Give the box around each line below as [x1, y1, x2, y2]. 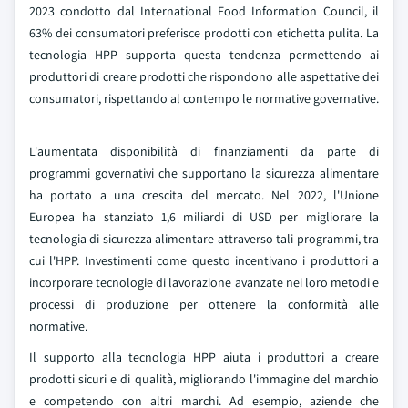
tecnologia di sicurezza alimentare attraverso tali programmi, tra [29, 230, 379, 247]
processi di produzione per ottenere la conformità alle [29, 296, 379, 312]
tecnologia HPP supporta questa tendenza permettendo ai [29, 46, 379, 63]
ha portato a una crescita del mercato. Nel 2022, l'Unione [29, 187, 379, 203]
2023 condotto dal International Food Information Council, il [29, 3, 379, 19]
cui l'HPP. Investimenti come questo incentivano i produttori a [29, 252, 379, 269]
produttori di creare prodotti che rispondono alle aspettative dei [29, 68, 379, 85]
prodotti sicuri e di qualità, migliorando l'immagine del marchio [29, 371, 379, 387]
